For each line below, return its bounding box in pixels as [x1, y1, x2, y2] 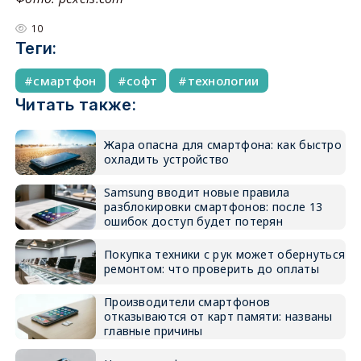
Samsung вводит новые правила [103, 184, 290, 200]
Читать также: [15, 94, 136, 114]
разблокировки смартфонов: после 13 [103, 198, 323, 214]
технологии [187, 72, 259, 89]
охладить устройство [103, 151, 230, 167]
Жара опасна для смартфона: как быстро [103, 136, 342, 152]
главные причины [103, 322, 203, 338]
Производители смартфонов [103, 293, 271, 309]
